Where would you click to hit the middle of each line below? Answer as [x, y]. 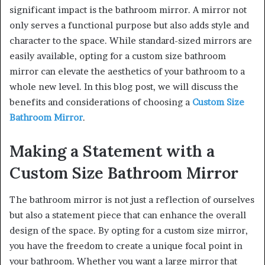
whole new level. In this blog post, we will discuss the [124, 87]
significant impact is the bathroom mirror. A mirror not [128, 10]
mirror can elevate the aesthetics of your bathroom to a [127, 72]
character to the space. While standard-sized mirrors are [131, 41]
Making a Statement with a [112, 151]
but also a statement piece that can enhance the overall [128, 215]
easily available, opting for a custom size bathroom [118, 56]
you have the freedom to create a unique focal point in [126, 245]
